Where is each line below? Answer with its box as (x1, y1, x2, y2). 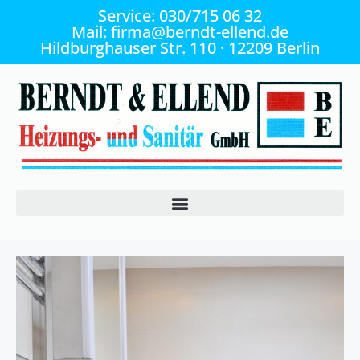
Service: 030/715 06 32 (98, 5, 262, 27)
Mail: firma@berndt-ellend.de (72, 21, 288, 43)
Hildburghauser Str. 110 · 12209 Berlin (40, 37, 320, 59)
